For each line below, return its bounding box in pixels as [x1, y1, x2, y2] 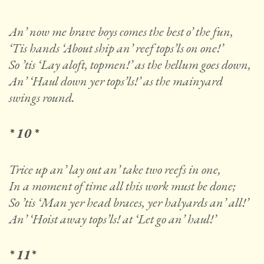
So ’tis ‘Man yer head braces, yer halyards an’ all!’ [9, 194, 249, 212]
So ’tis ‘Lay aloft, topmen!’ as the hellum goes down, [9, 56, 251, 74]
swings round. [9, 89, 75, 107]
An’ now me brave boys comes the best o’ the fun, [9, 23, 233, 41]
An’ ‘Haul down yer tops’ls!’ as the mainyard [9, 72, 223, 90]
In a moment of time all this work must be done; [9, 177, 236, 195]
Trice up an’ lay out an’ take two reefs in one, [9, 161, 221, 179]
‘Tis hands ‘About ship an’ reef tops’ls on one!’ [9, 39, 223, 57]
